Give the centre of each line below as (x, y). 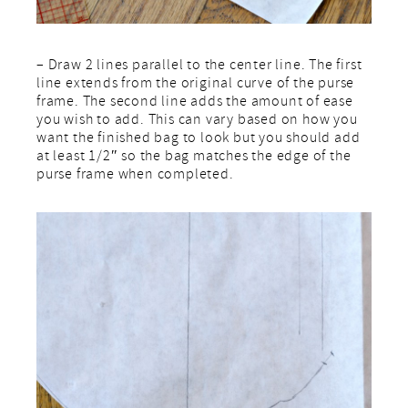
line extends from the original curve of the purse (196, 84)
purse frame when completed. (135, 175)
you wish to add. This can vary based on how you (197, 121)
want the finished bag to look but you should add (199, 139)
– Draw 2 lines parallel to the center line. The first (199, 66)
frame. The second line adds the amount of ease (195, 102)
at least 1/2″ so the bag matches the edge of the (194, 157)
